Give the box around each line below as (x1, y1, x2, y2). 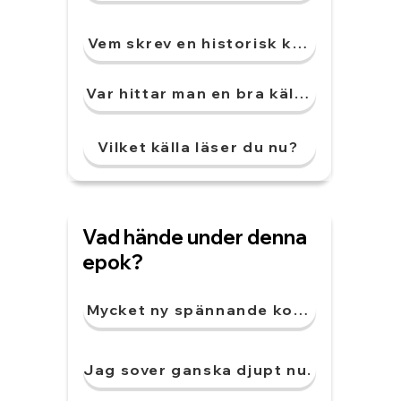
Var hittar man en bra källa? (85, 84, 319, 102)
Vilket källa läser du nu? (97, 138, 299, 156)
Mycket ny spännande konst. (86, 301, 327, 319)
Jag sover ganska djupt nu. (83, 361, 312, 379)
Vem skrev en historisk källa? (87, 34, 331, 52)
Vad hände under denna (82, 225, 307, 250)
